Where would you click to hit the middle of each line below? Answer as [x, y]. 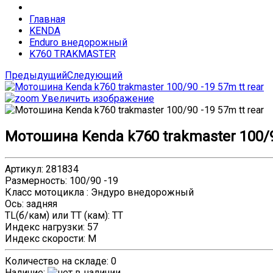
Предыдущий [36, 75]
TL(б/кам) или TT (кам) [56, 215]
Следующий [95, 75]
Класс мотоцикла [46, 192]
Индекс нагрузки [44, 227]
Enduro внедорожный [78, 42]
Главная [47, 19]
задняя [42, 204]
